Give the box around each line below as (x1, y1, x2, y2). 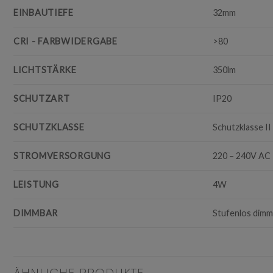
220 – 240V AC (213, 151, 271, 161)
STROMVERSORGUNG (13, 151, 111, 161)
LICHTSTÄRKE (13, 65, 77, 76)
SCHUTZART (13, 93, 70, 104)
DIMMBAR (13, 208, 58, 219)
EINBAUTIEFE (13, 7, 74, 18)
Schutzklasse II (213, 122, 272, 133)
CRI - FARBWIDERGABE (13, 36, 118, 47)
